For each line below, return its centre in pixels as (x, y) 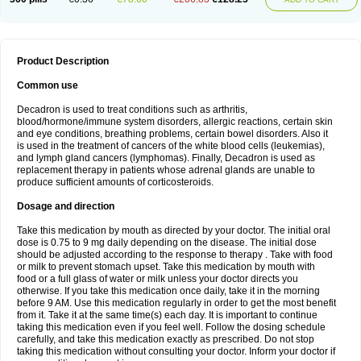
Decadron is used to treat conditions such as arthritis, (132, 110)
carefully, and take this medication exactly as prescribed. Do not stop (166, 339)
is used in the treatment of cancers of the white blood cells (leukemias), (171, 146)
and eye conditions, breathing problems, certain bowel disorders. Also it (172, 134)
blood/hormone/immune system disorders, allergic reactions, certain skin (175, 122)
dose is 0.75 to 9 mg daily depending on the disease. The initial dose (167, 243)
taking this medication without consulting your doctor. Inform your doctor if (176, 351)
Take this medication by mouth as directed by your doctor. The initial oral (174, 230)
